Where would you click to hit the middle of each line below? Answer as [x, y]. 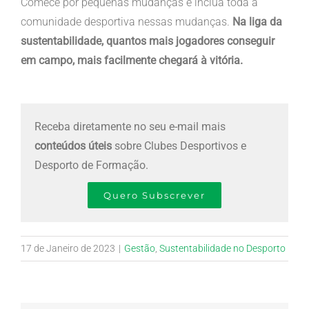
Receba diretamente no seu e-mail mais [130, 126]
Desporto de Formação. [91, 165]
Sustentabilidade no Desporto [222, 248]
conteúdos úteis [73, 146]
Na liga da [257, 21]
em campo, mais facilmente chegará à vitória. [131, 60]
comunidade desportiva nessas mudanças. [126, 21]
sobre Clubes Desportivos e [179, 146]
